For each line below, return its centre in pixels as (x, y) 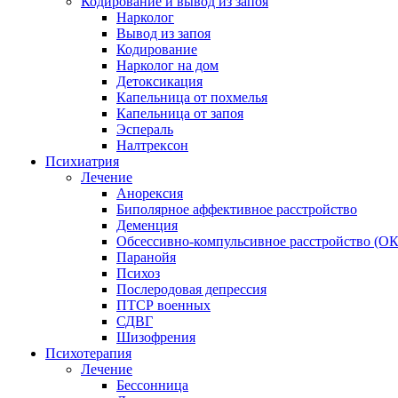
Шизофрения (156, 337)
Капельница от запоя (180, 113)
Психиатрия (82, 161)
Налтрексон (152, 145)
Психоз (138, 273)
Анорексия (150, 193)
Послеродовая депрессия (191, 289)
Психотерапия (88, 353)
